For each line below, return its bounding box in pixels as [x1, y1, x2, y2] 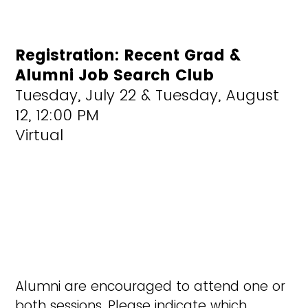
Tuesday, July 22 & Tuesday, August [15, 85, 279, 106]
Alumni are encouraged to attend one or [15, 276, 285, 296]
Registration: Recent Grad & [15, 45, 241, 66]
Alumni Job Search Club [15, 65, 214, 86]
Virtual [15, 124, 63, 146]
